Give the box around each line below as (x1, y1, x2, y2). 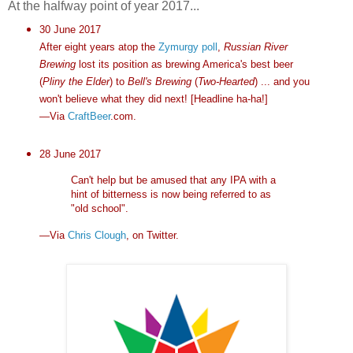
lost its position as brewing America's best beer (75, 58, 293, 71)
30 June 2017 (39, 24, 101, 36)
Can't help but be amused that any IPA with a (70, 173, 276, 186)
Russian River (223, 41, 288, 54)
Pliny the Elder (42, 76, 110, 88)
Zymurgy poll (158, 41, 217, 54)
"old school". (70, 202, 128, 214)
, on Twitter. (125, 229, 179, 242)
